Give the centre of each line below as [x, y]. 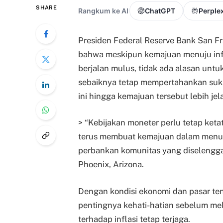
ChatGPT [160, 11]
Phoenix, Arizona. [111, 165]
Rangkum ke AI [103, 11]
